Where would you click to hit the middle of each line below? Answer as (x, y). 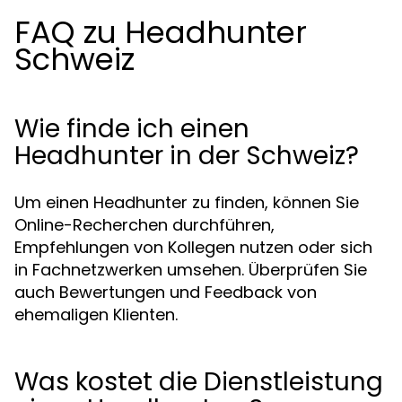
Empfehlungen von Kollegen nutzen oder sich (193, 247)
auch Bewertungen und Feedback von (166, 292)
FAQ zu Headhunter (161, 32)
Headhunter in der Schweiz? (187, 156)
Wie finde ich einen (132, 129)
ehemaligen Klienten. (96, 315)
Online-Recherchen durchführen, (144, 225)
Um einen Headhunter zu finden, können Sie (187, 202)
